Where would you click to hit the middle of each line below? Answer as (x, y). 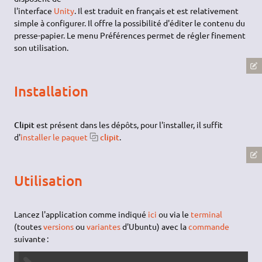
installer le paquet (54, 137)
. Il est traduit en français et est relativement (157, 10)
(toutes (29, 226)
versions (59, 226)
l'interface (34, 10)
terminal (207, 214)
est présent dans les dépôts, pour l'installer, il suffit (129, 124)
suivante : (32, 238)
